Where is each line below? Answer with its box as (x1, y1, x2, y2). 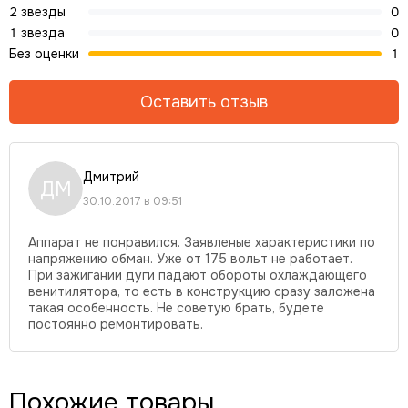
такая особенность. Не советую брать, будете (28, 300, 324, 316)
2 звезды (9, 4, 66, 20)
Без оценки (9, 46, 79, 62)
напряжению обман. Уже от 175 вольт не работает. (28, 250, 352, 267)
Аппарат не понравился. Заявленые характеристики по (28, 234, 375, 250)
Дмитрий (83, 168, 139, 185)
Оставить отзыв (140, 92, 268, 112)
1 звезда (9, 25, 65, 41)
